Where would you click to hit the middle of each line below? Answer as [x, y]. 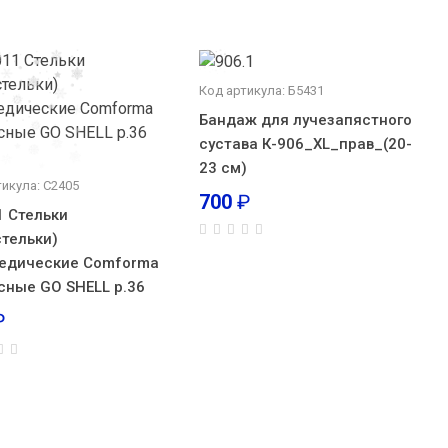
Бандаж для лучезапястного [305, 119]
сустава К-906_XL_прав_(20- [305, 143]
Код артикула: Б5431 [261, 90]
